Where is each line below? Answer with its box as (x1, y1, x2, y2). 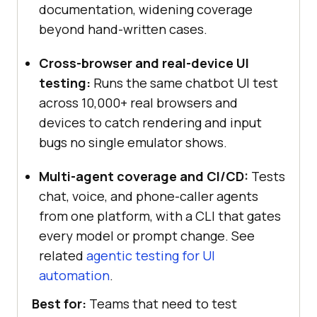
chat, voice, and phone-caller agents (39, 187, 258, 204)
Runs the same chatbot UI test (91, 74, 278, 91)
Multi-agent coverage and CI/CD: (39, 167, 248, 185)
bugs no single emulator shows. (39, 133, 227, 151)
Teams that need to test (86, 294, 237, 312)
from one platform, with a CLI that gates (39, 207, 281, 224)
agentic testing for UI (86, 246, 215, 264)
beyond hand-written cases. (39, 20, 207, 38)
